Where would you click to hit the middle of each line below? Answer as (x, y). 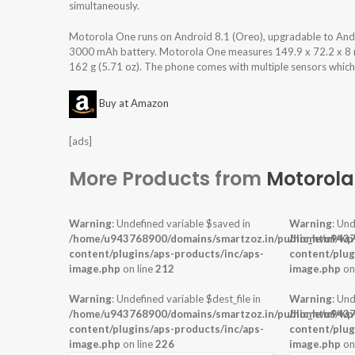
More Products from (168, 179)
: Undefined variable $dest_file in (186, 299)
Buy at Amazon (134, 103)
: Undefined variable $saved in (181, 224)
